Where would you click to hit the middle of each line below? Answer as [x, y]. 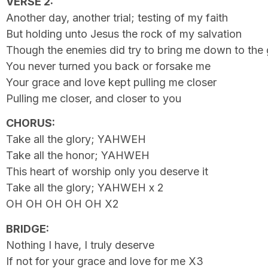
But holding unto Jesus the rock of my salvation [124, 33]
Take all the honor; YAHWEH [78, 156]
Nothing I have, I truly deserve [80, 245]
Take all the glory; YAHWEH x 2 [85, 188]
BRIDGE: [28, 229]
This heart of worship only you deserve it [107, 172]
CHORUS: [31, 123]
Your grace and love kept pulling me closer [111, 82]
